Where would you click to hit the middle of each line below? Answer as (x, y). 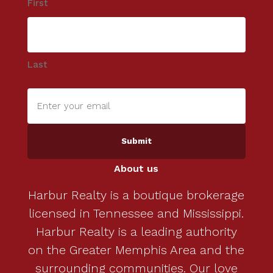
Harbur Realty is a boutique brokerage (136, 195)
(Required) (48, 152)
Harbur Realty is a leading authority (136, 232)
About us (136, 169)
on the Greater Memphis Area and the (136, 250)
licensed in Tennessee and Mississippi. (136, 214)
